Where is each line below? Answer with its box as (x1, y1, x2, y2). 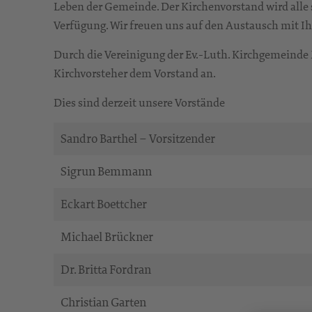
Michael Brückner (61, 229, 153, 245)
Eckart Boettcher (61, 196, 147, 212)
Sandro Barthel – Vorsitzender (61, 131, 215, 147)
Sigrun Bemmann (61, 164, 152, 180)
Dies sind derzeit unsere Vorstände (54, 95, 225, 110)
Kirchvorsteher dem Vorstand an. (54, 65, 216, 81)
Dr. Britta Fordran (61, 262, 151, 278)
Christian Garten (61, 295, 146, 311)
